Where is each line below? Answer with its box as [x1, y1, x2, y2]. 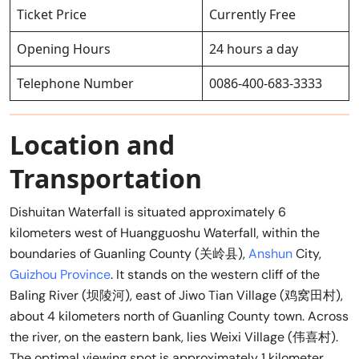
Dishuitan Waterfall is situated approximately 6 [10, 203, 286, 220]
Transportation [10, 160, 202, 196]
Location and [10, 127, 175, 162]
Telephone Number [17, 74, 134, 92]
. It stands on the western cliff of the [111, 265, 320, 283]
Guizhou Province [10, 265, 111, 283]
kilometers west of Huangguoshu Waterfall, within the [10, 224, 320, 241]
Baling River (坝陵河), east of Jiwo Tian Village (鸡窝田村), [10, 286, 343, 304]
